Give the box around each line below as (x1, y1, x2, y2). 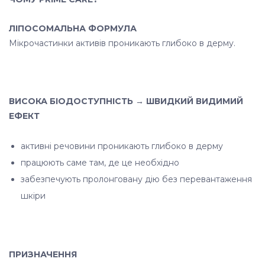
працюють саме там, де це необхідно (21, 157, 179, 168)
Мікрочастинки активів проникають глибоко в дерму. (9, 38, 235, 49)
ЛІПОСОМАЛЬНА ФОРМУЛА (9, 23, 137, 34)
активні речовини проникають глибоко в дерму (21, 141, 223, 151)
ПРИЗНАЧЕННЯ (9, 249, 77, 260)
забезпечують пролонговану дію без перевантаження (21, 174, 252, 185)
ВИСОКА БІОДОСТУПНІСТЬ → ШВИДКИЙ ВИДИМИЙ (9, 96, 243, 106)
